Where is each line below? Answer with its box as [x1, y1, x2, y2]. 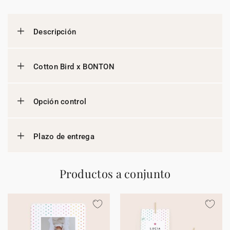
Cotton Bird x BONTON [33, 62, 114, 71]
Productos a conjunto [59, 166, 171, 181]
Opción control [33, 97, 87, 106]
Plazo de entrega [33, 132, 94, 141]
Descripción [33, 27, 76, 36]
